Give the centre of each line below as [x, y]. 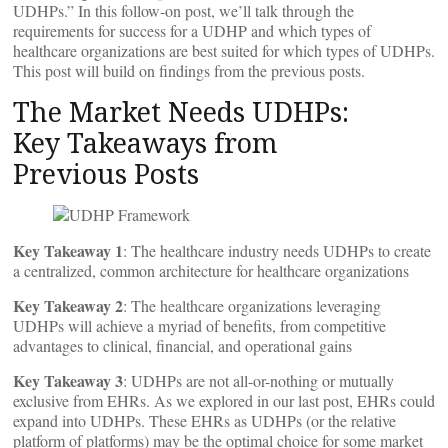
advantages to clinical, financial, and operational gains [182, 345]
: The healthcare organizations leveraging [252, 305]
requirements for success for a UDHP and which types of [192, 30]
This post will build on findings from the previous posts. [189, 70]
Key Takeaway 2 [68, 305]
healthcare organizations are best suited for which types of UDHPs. [224, 50]
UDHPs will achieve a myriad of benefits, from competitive [199, 325]
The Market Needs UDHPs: [181, 111]
